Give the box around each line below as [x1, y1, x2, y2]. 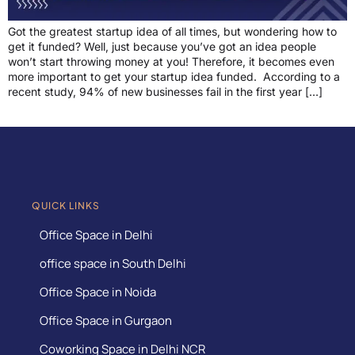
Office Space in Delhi [40, 226, 153, 243]
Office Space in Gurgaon [40, 311, 172, 329]
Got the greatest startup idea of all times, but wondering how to [8, 25, 337, 39]
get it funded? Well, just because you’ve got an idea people [8, 40, 316, 54]
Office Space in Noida [40, 283, 156, 300]
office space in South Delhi [40, 254, 186, 272]
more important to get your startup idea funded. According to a [8, 70, 340, 84]
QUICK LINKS [32, 199, 100, 212]
